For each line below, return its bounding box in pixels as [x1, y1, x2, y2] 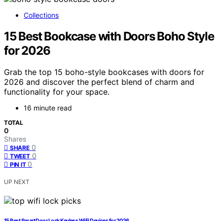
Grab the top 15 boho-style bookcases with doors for [4, 67, 204, 77]
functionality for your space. [4, 87, 110, 97]
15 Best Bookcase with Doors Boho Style [4, 29, 214, 43]
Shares [4, 135, 26, 144]
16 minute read [24, 104, 72, 112]
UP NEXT [4, 178, 30, 186]
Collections [24, 10, 59, 19]
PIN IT [10, 161, 26, 169]
